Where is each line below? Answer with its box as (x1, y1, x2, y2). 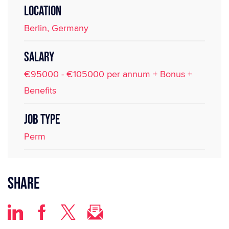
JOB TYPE (24, 112, 60, 128)
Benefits (24, 84, 56, 97)
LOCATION (24, 4, 61, 19)
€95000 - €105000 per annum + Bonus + (24, 67, 192, 80)
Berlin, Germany (24, 21, 88, 34)
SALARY (24, 50, 54, 65)
